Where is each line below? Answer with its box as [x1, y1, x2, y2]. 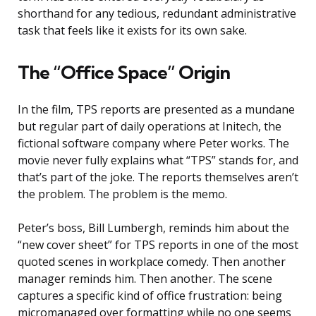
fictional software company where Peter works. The [18, 135, 289, 152]
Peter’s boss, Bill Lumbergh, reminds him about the [18, 220, 289, 236]
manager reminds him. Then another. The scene [18, 271, 272, 287]
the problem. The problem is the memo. [18, 186, 227, 202]
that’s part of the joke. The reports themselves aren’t [18, 169, 298, 186]
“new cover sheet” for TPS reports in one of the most [18, 237, 298, 253]
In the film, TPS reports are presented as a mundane [18, 102, 295, 118]
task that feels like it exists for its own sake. [18, 23, 247, 39]
